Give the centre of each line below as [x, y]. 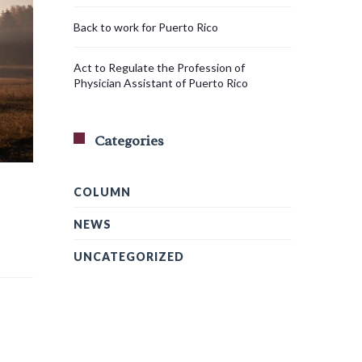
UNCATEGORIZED [129, 257]
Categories [129, 141]
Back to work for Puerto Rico [146, 27]
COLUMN [102, 192]
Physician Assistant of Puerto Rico [161, 83]
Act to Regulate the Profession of [159, 68]
